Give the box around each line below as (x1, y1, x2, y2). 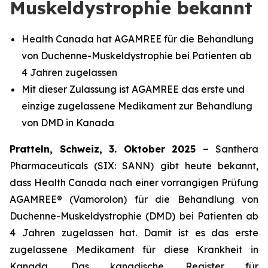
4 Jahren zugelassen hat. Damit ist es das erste (10, 227, 258, 239)
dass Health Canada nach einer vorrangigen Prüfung (10, 176, 258, 188)
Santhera (215, 143, 258, 155)
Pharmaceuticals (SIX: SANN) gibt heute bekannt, (10, 160, 258, 172)
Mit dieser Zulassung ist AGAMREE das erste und (22, 83, 245, 95)
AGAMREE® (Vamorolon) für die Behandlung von (10, 193, 258, 205)
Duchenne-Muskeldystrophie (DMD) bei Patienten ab (10, 210, 258, 222)
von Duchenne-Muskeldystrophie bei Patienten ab (22, 50, 252, 62)
